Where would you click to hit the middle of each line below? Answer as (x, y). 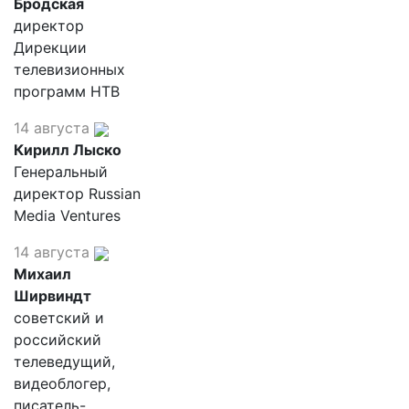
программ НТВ (67, 91)
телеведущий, (64, 362)
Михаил (42, 274)
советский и (59, 318)
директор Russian (77, 194)
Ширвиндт (52, 296)
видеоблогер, (62, 383)
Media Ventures (67, 215)
